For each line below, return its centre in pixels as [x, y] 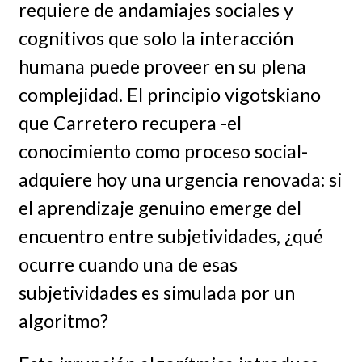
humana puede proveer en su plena [162, 67]
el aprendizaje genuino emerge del [160, 208]
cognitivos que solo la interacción [156, 38]
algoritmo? [63, 321]
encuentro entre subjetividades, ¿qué [170, 236]
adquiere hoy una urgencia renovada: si [180, 180]
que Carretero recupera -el [130, 123]
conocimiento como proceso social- [163, 152]
